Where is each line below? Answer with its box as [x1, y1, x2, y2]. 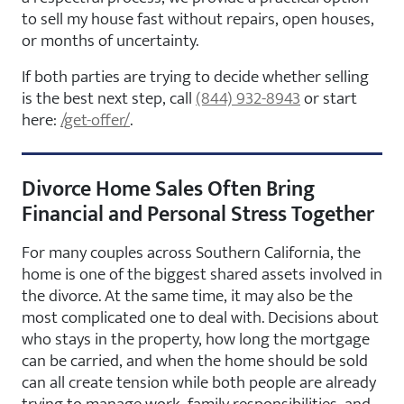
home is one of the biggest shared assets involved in [22, 259, 382, 289]
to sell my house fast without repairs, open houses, [22, 4, 374, 33]
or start [300, 83, 357, 113]
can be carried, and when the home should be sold [22, 345, 368, 375]
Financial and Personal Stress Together [22, 196, 374, 233]
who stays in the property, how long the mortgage [22, 324, 370, 353]
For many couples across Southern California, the [22, 237, 361, 267]
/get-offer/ [60, 105, 130, 134]
